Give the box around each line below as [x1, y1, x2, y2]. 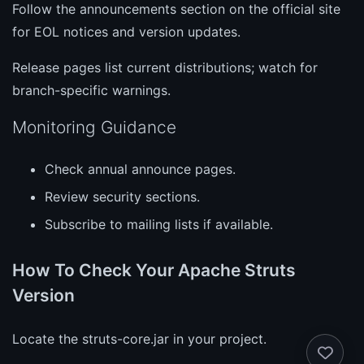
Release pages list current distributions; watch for [12, 58, 318, 76]
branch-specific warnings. [12, 81, 171, 98]
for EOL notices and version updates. [12, 23, 240, 40]
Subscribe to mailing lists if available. [45, 215, 273, 232]
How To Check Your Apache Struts [12, 259, 296, 280]
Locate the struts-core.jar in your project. [12, 330, 266, 347]
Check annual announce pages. [45, 160, 236, 177]
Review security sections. [45, 188, 200, 205]
